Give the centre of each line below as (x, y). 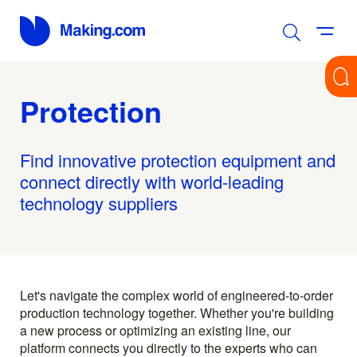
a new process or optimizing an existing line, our (155, 330)
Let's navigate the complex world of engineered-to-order (177, 295)
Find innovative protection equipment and (178, 159)
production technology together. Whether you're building (177, 312)
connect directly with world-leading (152, 181)
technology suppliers (99, 202)
